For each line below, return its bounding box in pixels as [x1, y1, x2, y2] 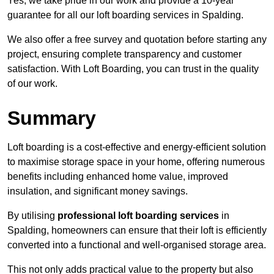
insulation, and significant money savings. [7, 186, 188, 197]
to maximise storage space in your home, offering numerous [7, 157, 265, 168]
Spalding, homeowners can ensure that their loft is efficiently [7, 225, 267, 236]
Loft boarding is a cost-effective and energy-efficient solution [7, 142, 266, 153]
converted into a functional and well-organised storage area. [7, 240, 266, 251]
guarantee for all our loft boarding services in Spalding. [7, 10, 243, 21]
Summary [7, 107, 96, 130]
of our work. [7, 78, 57, 89]
